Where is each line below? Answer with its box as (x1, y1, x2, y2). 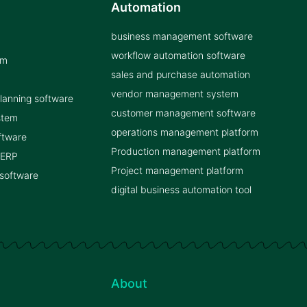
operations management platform (111, 126, 258, 138)
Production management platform (111, 145, 260, 158)
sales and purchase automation (111, 69, 250, 81)
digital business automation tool (111, 184, 251, 196)
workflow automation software (111, 49, 245, 62)
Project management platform (111, 164, 243, 177)
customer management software (111, 107, 256, 119)
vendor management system (111, 88, 238, 100)
